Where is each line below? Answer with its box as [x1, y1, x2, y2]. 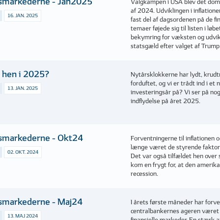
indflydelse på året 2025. [131, 97, 201, 105]
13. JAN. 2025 [7, 85, 38, 91]
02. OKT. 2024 [7, 149, 39, 155]
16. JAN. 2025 [7, 13, 38, 19]
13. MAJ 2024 [7, 213, 38, 219]
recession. [131, 170, 159, 178]
